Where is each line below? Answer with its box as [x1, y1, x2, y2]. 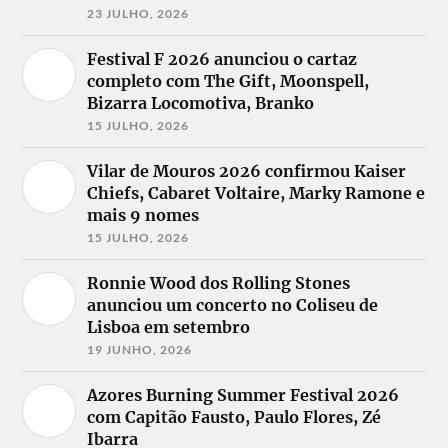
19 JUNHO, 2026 [87, 341, 193, 357]
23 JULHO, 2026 [87, 5, 190, 21]
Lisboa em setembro [87, 316, 251, 337]
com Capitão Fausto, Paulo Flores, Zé [87, 406, 382, 427]
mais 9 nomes [87, 204, 200, 225]
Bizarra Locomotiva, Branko [87, 92, 315, 113]
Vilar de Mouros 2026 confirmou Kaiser [87, 160, 407, 181]
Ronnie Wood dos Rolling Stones [87, 272, 351, 293]
